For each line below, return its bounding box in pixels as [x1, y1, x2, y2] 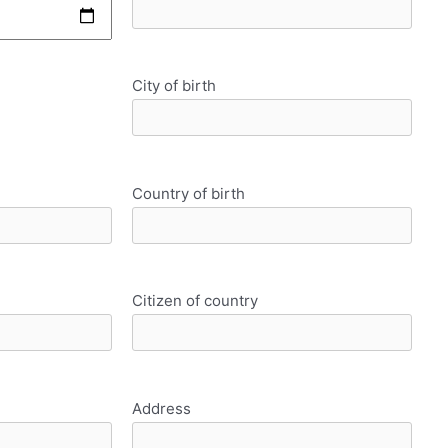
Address [131, 398, 191, 418]
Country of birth [131, 183, 245, 203]
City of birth [131, 76, 216, 96]
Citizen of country [131, 291, 258, 311]
